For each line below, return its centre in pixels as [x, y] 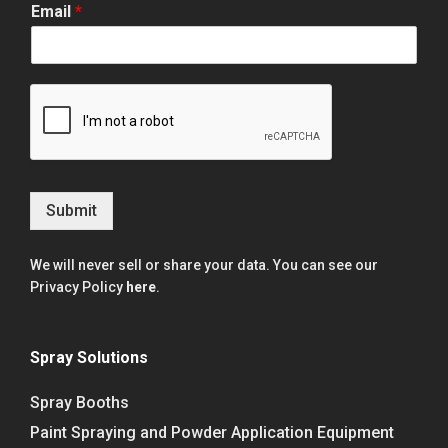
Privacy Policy [78, 286]
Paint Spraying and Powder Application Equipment [212, 432]
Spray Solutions [89, 357]
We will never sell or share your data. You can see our [204, 264]
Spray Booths [79, 402]
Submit [71, 210]
